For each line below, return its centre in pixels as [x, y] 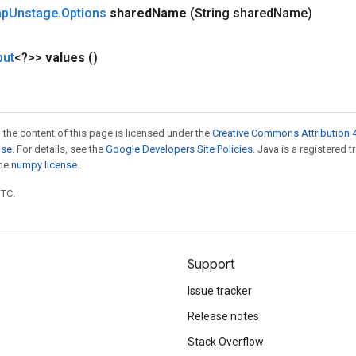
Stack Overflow [226, 342]
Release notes [223, 316]
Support [211, 265]
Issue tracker [220, 291]
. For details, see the [59, 149]
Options [84, 13]
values [65, 58]
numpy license [44, 165]
